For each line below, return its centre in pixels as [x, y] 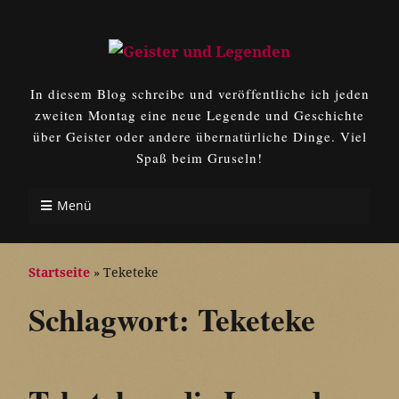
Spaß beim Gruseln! [199, 158]
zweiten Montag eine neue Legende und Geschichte [199, 115]
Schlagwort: [113, 319]
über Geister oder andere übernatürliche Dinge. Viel [199, 136]
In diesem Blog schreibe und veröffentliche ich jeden [199, 94]
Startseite [59, 272]
